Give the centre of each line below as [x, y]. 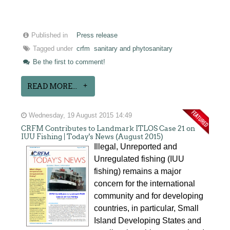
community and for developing [149, 196]
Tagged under [53, 49]
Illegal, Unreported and [136, 146]
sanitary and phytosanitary [133, 49]
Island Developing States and [148, 220]
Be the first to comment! [68, 62]
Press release [97, 35]
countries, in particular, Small [147, 208]
